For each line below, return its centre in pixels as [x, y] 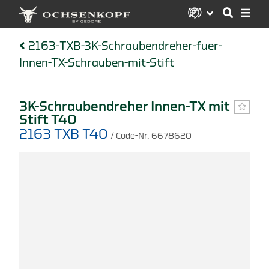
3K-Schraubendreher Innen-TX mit [125, 107]
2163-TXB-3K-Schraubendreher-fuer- [125, 46]
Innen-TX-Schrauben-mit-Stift [97, 62]
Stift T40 [48, 120]
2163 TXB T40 [65, 134]
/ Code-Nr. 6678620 [151, 136]
